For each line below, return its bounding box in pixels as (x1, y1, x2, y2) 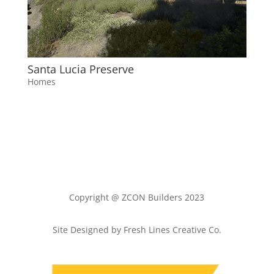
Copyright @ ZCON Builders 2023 (69, 191, 205, 204)
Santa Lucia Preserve (27, 62, 134, 77)
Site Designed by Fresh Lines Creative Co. (52, 224, 221, 236)
